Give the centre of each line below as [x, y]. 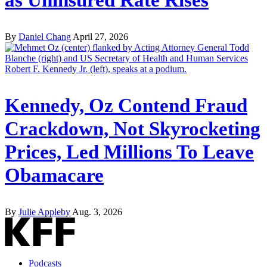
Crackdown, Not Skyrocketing [133, 128]
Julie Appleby [44, 212]
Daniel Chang [45, 36]
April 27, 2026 [100, 36]
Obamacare [54, 175]
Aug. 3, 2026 [97, 212]
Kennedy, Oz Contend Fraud [126, 105]
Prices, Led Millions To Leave [129, 152]
